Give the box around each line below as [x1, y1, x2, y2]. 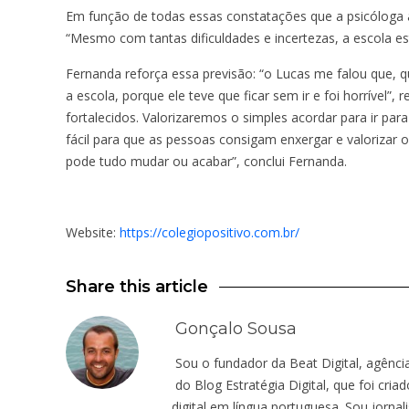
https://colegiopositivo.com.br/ [120, 224, 299, 241]
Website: [66, 224, 120, 241]
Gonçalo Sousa [175, 319, 297, 339]
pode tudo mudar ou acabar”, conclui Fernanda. [66, 152, 347, 170]
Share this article [66, 277, 208, 297]
